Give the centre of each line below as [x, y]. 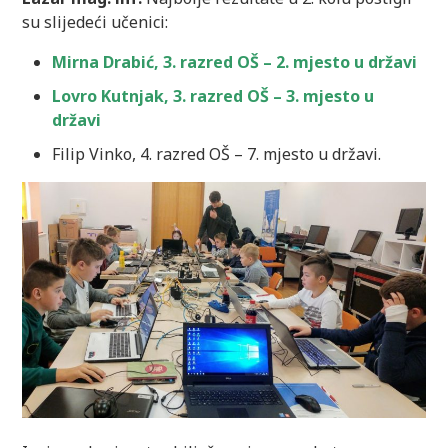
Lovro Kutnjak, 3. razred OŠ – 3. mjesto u [213, 95]
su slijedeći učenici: [95, 21]
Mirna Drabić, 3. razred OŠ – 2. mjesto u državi [235, 61]
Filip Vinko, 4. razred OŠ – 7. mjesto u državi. [217, 153]
